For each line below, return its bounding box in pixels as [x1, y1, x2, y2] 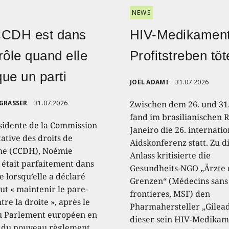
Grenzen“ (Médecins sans [129, 175, 228, 187]
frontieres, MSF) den [129, 188, 210, 199]
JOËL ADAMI [129, 77, 169, 86]
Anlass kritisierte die [129, 149, 211, 161]
